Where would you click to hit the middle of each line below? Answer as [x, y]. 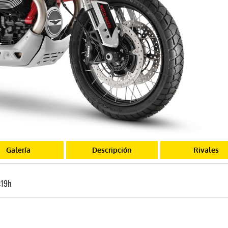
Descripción [112, 150]
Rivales [206, 150]
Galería [18, 150]
